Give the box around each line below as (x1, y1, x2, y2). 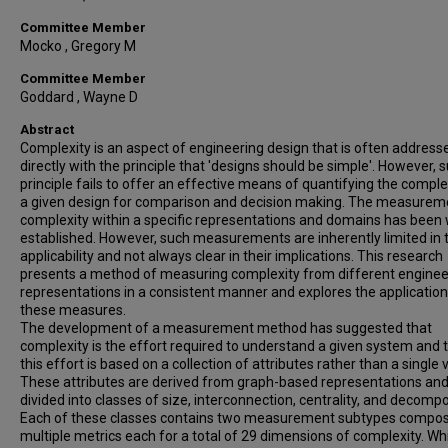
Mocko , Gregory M (20, 38, 136, 54)
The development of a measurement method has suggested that (20, 320, 432, 336)
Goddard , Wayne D (20, 89, 138, 105)
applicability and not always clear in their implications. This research (20, 248, 443, 264)
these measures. (20, 302, 126, 318)
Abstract (20, 122, 74, 137)
